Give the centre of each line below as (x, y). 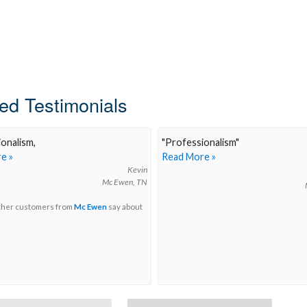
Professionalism (200, 143)
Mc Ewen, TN (124, 182)
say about (125, 207)
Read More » (189, 157)
